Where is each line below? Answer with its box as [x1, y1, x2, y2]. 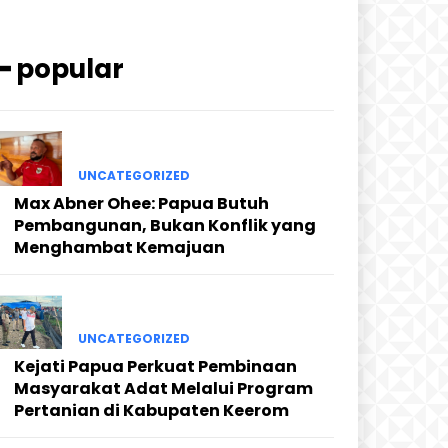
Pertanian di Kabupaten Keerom [14, 399, 289, 423]
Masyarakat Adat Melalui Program [14, 377, 313, 401]
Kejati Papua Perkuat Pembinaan [14, 355, 297, 379]
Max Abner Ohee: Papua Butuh [14, 191, 269, 215]
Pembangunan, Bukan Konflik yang [14, 213, 316, 237]
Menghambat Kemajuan [14, 235, 225, 259]
